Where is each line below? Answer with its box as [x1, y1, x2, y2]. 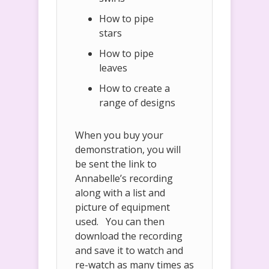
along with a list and [75, 186, 165, 200]
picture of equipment [75, 201, 170, 214]
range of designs [99, 96, 175, 110]
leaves [99, 61, 127, 75]
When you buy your [75, 128, 163, 142]
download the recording [75, 229, 183, 243]
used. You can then [75, 215, 165, 229]
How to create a [99, 82, 170, 95]
